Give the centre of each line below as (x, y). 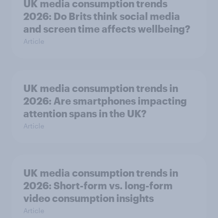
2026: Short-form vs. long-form (98, 186)
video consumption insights (89, 198)
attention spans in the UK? (85, 114)
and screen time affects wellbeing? (107, 29)
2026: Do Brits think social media (102, 16)
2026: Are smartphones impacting (105, 101)
